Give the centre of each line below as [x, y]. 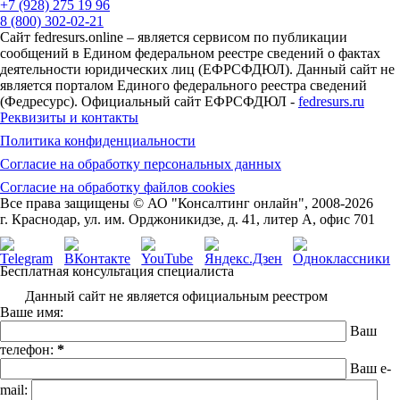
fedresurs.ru [331, 101]
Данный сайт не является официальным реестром [176, 296]
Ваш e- [371, 368]
